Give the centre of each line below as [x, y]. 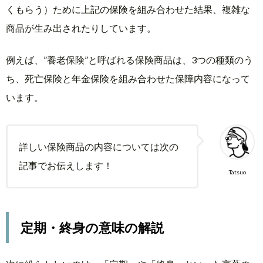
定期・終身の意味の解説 [92, 227]
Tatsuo [237, 172]
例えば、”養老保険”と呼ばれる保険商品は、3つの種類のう [129, 60]
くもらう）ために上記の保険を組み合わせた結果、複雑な [128, 9]
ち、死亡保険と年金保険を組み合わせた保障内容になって [128, 79]
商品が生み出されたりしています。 [81, 28]
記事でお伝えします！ [66, 166]
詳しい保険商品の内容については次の [99, 147]
